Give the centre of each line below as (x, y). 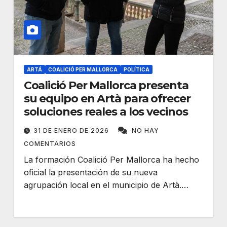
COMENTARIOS (50, 144)
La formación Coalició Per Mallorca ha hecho (111, 160)
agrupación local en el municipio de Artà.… (106, 185)
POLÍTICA (136, 69)
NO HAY (145, 130)
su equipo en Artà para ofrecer (107, 99)
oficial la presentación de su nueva (90, 172)
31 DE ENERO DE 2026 (72, 130)
